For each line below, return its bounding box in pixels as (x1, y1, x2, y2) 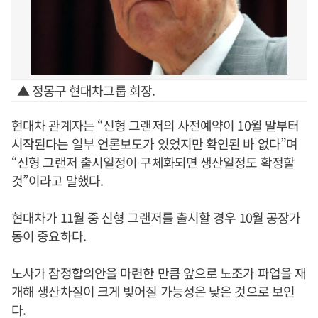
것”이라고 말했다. (11, 171, 103, 190)
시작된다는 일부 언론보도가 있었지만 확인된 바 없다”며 (11, 134, 297, 153)
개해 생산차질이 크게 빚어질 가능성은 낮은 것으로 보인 (11, 282, 295, 300)
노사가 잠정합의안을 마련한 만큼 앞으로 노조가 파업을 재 (11, 263, 307, 282)
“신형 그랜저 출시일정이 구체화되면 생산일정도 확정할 (11, 153, 295, 171)
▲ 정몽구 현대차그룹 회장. (16, 81, 155, 99)
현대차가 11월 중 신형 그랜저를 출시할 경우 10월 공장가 (11, 208, 301, 226)
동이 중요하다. (11, 226, 86, 245)
